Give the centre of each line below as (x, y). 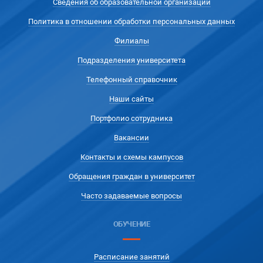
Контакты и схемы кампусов (131, 157)
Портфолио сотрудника (131, 119)
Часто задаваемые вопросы (131, 196)
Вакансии (131, 138)
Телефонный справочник (131, 80)
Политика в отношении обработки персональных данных (131, 22)
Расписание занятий (131, 257)
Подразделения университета (131, 60)
